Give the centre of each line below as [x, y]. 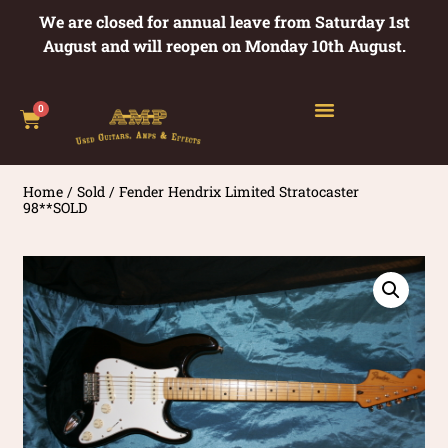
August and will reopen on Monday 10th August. [224, 45]
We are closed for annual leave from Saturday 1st [224, 21]
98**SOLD [55, 207]
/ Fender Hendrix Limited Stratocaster [232, 191]
